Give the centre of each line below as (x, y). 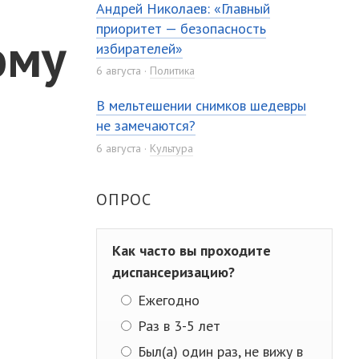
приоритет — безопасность (182, 28)
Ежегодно (166, 300)
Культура (172, 148)
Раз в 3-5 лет (177, 325)
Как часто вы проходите (192, 250)
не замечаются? (146, 126)
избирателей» (140, 48)
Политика (173, 71)
